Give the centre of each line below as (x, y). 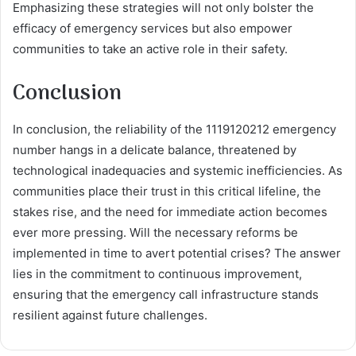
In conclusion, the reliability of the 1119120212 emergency (174, 130)
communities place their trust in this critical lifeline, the (167, 192)
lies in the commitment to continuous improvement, (157, 274)
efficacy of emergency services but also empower (153, 28)
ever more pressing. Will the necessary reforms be (155, 233)
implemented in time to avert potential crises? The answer (177, 253)
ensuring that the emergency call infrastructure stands (166, 295)
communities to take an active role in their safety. (150, 48)
